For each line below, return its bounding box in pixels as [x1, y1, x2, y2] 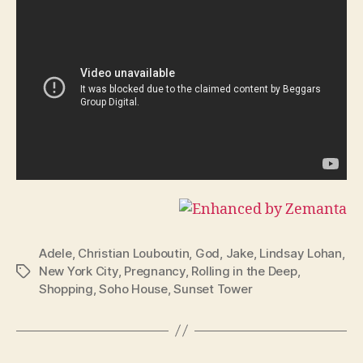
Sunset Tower [173, 280, 253, 297]
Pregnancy [124, 263, 186, 279]
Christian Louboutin [78, 245, 190, 261]
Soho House [99, 280, 168, 297]
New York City [39, 263, 118, 279]
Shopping [39, 280, 93, 297]
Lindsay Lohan [259, 245, 342, 261]
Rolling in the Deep [191, 263, 297, 279]
